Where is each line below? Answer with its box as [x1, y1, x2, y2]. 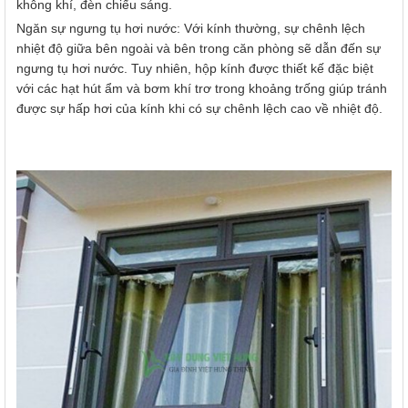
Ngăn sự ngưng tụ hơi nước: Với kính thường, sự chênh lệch [16, 21, 365, 36]
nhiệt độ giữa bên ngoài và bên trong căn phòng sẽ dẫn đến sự [16, 41, 381, 56]
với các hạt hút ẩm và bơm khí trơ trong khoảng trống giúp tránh [16, 81, 387, 97]
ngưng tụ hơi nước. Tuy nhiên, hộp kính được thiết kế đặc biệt [16, 61, 373, 76]
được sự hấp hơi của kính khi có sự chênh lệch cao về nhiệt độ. [16, 101, 382, 117]
